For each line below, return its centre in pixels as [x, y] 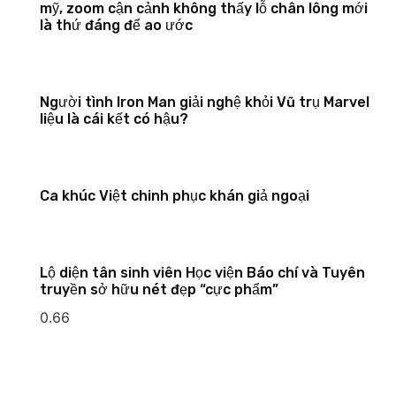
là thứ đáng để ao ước [116, 25]
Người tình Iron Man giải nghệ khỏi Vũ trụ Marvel [204, 102]
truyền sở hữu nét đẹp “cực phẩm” [159, 289]
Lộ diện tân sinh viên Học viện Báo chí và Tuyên [202, 272]
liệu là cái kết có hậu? [114, 118]
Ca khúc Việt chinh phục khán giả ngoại [174, 195]
